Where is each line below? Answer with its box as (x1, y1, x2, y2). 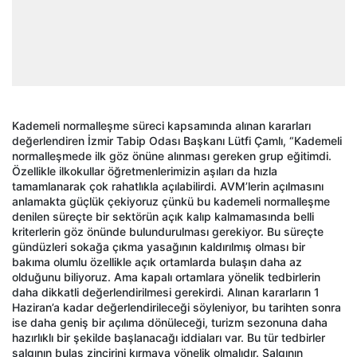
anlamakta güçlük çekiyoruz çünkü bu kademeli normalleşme (12, 194, 330, 208)
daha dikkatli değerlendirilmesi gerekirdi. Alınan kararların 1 (12, 284, 320, 299)
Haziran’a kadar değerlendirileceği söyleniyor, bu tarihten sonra (12, 300, 341, 314)
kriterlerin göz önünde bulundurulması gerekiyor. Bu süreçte (12, 224, 324, 238)
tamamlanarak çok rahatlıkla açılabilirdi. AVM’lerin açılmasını (12, 178, 324, 193)
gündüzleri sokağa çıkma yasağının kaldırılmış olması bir (12, 239, 305, 253)
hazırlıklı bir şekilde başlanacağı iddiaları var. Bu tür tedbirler (12, 330, 325, 344)
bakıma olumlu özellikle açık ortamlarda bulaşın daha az (12, 254, 302, 269)
